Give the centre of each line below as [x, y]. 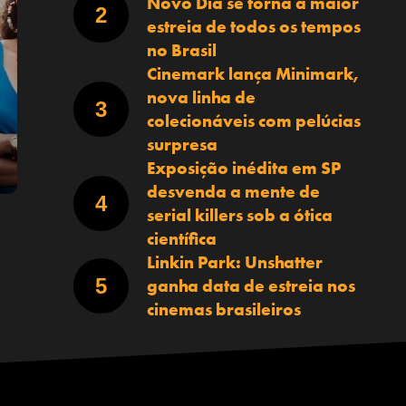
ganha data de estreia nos [251, 285]
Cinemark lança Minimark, [252, 73]
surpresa [182, 144]
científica [181, 238]
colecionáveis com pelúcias [253, 121]
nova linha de [201, 97]
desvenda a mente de [233, 191]
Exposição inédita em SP [243, 168]
